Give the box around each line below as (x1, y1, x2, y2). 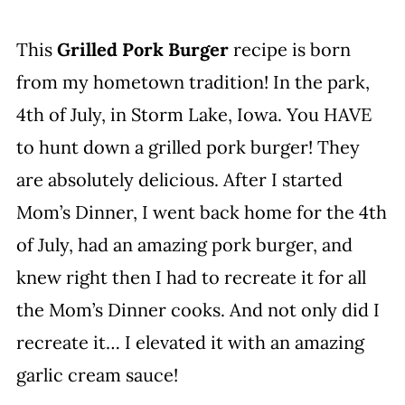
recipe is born (228, 38, 351, 61)
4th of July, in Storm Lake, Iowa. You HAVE (15, 103, 372, 126)
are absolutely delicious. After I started (15, 168, 343, 191)
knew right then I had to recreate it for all (15, 266, 366, 288)
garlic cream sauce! (15, 363, 178, 386)
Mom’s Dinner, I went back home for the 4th (15, 201, 387, 223)
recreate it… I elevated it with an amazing (15, 331, 364, 353)
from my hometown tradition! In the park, (15, 71, 370, 93)
